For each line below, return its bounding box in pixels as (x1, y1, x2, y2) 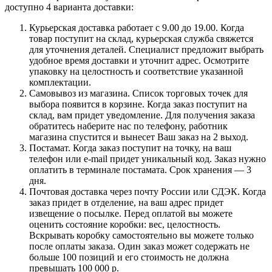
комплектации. (29, 76, 91, 87)
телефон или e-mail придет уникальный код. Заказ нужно (29, 153, 266, 164)
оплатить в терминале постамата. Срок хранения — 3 (29, 164, 251, 175)
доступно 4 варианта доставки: (5, 1, 134, 12)
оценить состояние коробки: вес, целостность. (29, 219, 220, 229)
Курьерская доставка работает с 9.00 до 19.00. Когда (29, 22, 244, 33)
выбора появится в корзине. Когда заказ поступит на (29, 98, 247, 109)
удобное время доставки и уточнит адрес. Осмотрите (29, 55, 249, 66)
